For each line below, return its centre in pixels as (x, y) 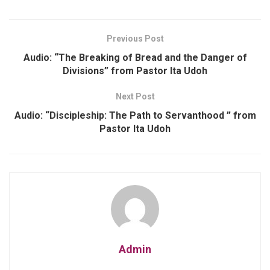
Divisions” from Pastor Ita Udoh (135, 71)
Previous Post (135, 38)
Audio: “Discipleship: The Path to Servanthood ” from (135, 115)
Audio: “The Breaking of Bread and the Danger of (135, 57)
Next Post (135, 96)
